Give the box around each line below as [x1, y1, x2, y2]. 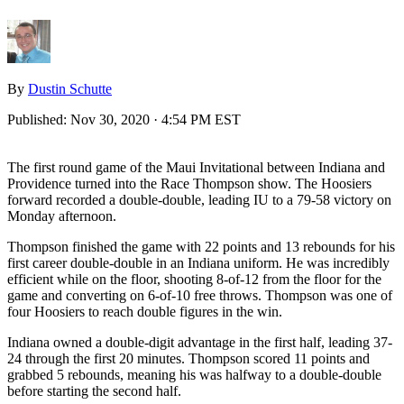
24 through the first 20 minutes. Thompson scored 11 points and [7, 350, 370, 366]
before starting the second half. [7, 382, 181, 399]
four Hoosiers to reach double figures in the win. [7, 303, 282, 319]
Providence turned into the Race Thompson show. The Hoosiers [7, 175, 372, 191]
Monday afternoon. [7, 207, 116, 224]
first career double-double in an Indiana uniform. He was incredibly [7, 254, 390, 271]
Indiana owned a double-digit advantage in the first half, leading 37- [7, 334, 392, 350]
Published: [7, 111, 70, 127]
